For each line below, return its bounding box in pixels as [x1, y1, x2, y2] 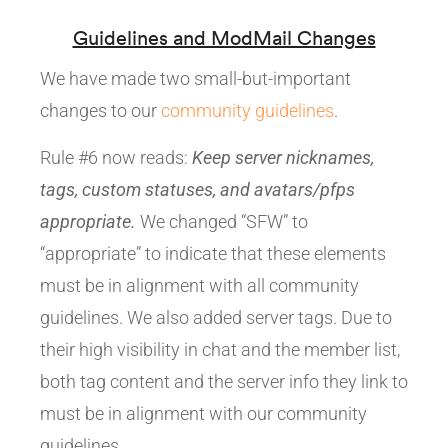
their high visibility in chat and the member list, [40, 339, 400, 361]
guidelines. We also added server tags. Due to [40, 307, 392, 329]
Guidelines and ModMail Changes [72, 25, 376, 51]
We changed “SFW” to [136, 211, 308, 233]
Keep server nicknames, [192, 147, 374, 169]
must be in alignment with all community [40, 275, 359, 297]
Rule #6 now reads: [40, 147, 192, 169]
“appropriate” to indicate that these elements [40, 243, 386, 265]
